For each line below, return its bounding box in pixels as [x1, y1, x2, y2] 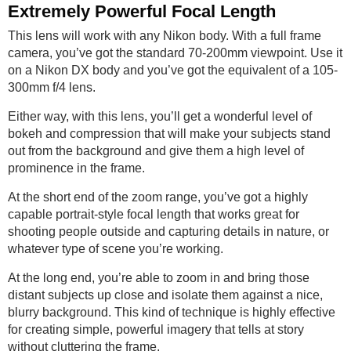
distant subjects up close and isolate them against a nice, [8, 288, 323, 302]
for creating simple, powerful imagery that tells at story [8, 323, 304, 336]
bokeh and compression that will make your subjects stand [8, 127, 331, 140]
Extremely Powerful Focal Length [8, 2, 276, 21]
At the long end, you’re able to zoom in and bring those [8, 271, 309, 284]
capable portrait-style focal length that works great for [8, 208, 299, 221]
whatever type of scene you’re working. [8, 242, 223, 255]
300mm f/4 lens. [8, 81, 96, 94]
